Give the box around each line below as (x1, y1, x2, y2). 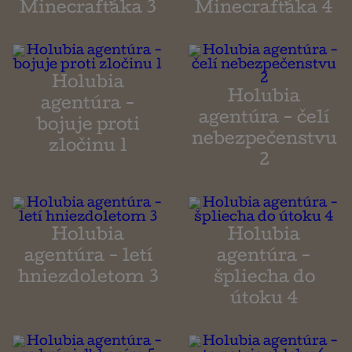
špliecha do (213, 271, 315, 288)
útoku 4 (229, 292, 299, 309)
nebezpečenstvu (191, 133, 337, 149)
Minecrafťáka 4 (195, 2, 333, 18)
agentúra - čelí (199, 112, 329, 128)
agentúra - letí (24, 250, 152, 266)
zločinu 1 (48, 140, 128, 156)
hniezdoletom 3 (17, 271, 159, 288)
